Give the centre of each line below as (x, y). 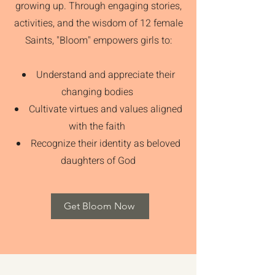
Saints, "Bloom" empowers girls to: (98, 40)
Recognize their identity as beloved (105, 143)
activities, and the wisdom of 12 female (98, 23)
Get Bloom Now (99, 206)
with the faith (98, 126)
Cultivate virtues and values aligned (105, 109)
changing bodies (98, 92)
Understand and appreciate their (105, 75)
